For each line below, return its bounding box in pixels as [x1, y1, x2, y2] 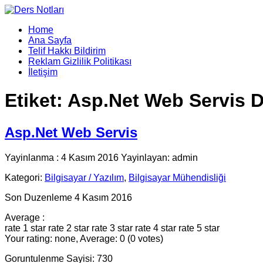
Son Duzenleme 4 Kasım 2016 [5, 192, 132, 203]
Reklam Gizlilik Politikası [28, 56, 131, 66]
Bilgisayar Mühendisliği [129, 172, 226, 183]
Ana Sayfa [28, 35, 72, 45]
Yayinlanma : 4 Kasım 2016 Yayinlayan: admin [5, 152, 198, 163]
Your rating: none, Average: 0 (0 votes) [5, 233, 163, 244]
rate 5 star [178, 222, 220, 233]
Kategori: [5, 172, 45, 183]
